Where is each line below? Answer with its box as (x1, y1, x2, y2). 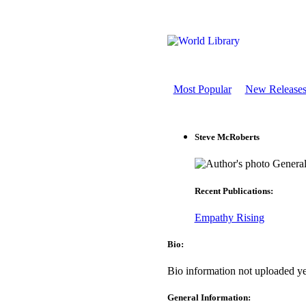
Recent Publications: (194, 185, 273, 196)
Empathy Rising (194, 211, 264, 223)
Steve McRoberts (194, 132, 260, 143)
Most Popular (173, 83, 232, 95)
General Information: (167, 292, 251, 303)
